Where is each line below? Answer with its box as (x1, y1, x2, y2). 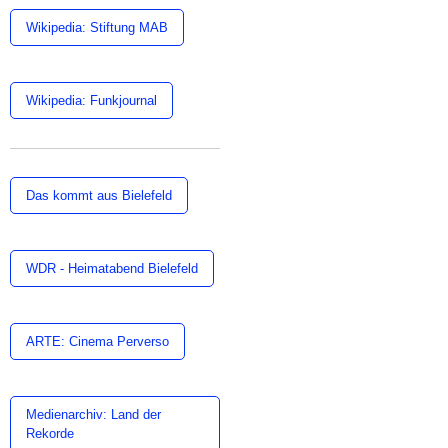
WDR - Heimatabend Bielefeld (26, 261, 198, 276)
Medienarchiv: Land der (26, 407, 161, 422)
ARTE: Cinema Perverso (26, 334, 169, 349)
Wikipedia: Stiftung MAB (26, 20, 168, 35)
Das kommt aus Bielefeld (26, 188, 172, 203)
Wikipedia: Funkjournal (26, 93, 157, 108)
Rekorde (26, 426, 74, 441)
